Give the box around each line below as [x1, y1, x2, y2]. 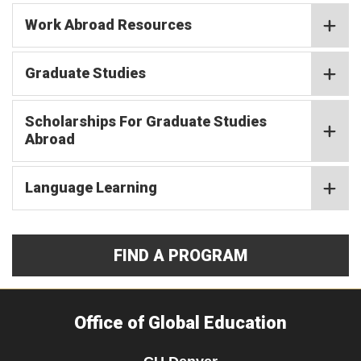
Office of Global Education [74, 313, 287, 333]
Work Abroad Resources [25, 16, 192, 33]
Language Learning [25, 179, 157, 196]
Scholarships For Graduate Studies [25, 113, 267, 130]
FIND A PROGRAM [114, 246, 247, 265]
